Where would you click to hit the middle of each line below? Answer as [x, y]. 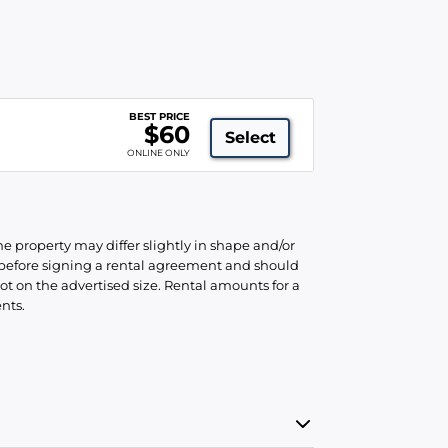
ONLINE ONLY [159, 152]
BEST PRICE [160, 116]
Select [250, 137]
